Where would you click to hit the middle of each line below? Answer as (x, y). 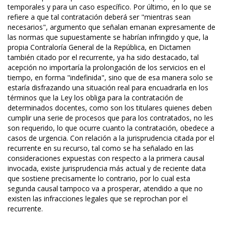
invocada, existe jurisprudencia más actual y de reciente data (107, 168)
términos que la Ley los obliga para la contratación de (95, 98)
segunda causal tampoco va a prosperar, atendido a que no (105, 189)
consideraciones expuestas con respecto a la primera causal (106, 158)
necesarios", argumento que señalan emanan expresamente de (111, 27)
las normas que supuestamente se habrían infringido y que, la (108, 37)
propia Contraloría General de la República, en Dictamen (99, 47)
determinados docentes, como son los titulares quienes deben (110, 108)
